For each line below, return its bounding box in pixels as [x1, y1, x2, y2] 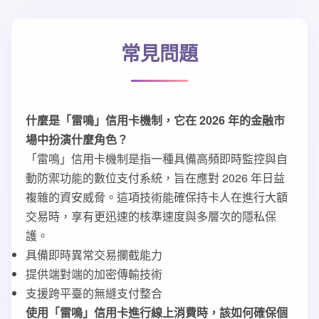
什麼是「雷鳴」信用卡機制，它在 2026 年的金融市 [26, 112, 285, 128]
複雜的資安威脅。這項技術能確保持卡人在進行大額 [26, 189, 288, 205]
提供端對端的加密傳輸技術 [26, 266, 162, 282]
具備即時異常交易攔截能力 [26, 246, 162, 263]
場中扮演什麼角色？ [26, 131, 128, 147]
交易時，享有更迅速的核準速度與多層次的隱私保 [26, 208, 276, 224]
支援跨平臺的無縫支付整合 [26, 285, 162, 301]
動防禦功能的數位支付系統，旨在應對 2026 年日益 [26, 169, 285, 186]
